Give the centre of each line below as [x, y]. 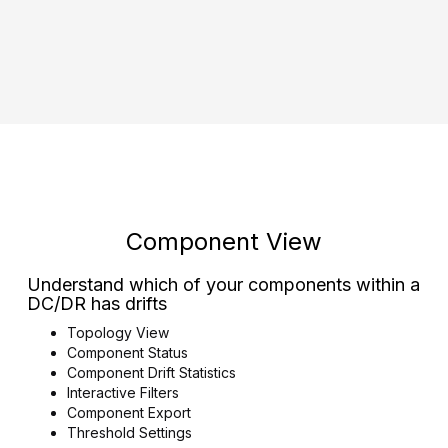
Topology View [118, 332]
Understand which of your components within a [224, 284]
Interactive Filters [123, 392]
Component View [223, 241]
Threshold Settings [130, 432]
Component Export [129, 412]
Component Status [128, 352]
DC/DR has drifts [97, 303]
